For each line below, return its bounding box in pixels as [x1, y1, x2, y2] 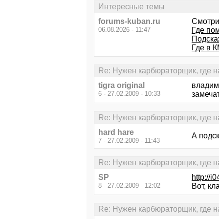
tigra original [98, 81, 145, 90]
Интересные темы [98, 2, 165, 11]
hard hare [98, 128, 134, 136]
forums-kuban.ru [98, 17, 160, 25]
